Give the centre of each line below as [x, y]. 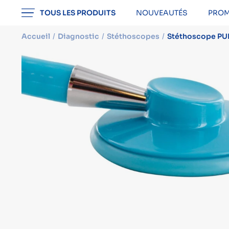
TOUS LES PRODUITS [77, 13]
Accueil [36, 37]
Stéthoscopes [133, 37]
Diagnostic [78, 37]
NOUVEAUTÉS [162, 13]
